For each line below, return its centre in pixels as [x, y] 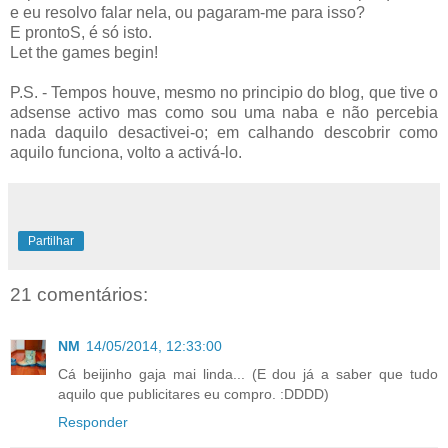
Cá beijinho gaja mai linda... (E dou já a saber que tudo [248, 374]
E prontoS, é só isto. [81, 32]
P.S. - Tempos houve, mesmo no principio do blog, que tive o [224, 92]
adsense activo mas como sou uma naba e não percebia [224, 112]
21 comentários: [79, 295]
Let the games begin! [84, 52]
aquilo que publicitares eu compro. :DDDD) [193, 394]
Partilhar [51, 240]
